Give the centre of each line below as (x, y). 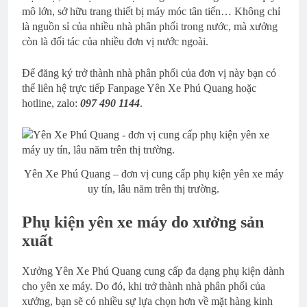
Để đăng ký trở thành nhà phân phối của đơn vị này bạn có (149, 73)
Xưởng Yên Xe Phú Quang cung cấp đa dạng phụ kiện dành (153, 271)
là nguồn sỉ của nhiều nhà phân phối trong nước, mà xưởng (150, 26)
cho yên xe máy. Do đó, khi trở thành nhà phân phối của (144, 286)
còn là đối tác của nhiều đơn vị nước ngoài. (115, 41)
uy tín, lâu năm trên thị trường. (153, 188)
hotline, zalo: (51, 103)
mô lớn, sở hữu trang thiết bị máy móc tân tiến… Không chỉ (151, 11)
